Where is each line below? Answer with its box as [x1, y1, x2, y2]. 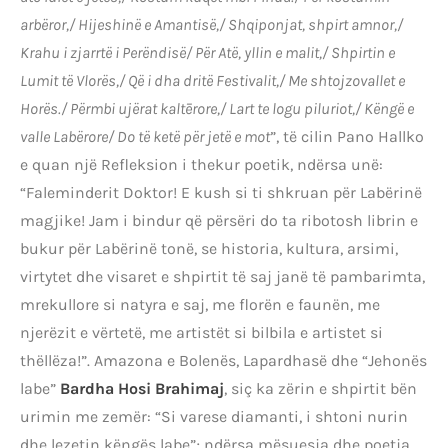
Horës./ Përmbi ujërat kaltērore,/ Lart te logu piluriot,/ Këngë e [20, 99, 414, 119]
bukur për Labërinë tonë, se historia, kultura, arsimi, [20, 239, 398, 259]
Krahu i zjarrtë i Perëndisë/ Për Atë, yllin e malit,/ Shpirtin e [20, 43, 395, 63]
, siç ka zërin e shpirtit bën [224, 379, 417, 399]
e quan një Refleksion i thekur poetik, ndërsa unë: [20, 155, 383, 175]
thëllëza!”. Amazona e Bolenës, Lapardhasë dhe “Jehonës [20, 351, 427, 371]
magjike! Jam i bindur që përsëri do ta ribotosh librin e [20, 211, 418, 231]
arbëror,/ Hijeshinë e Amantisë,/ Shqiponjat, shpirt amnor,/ [20, 15, 403, 35]
